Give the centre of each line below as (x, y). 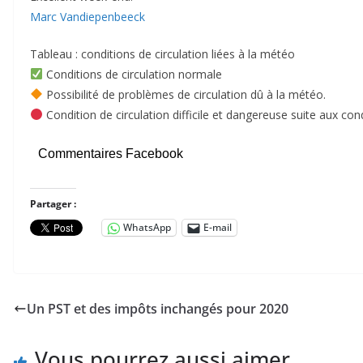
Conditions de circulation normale (132, 74)
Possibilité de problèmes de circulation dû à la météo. (184, 94)
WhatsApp (147, 228)
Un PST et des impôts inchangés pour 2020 (158, 308)
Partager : (53, 203)
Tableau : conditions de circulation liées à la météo (162, 53)
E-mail (218, 228)
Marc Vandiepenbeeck (88, 16)
